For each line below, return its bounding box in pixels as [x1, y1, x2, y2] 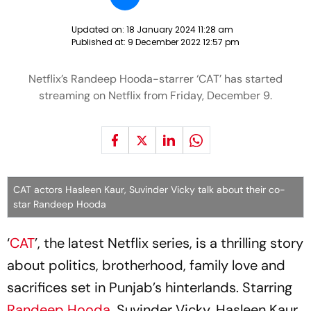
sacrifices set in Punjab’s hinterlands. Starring [7, 278, 292, 296]
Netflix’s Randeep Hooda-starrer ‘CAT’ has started [28, 72, 283, 86]
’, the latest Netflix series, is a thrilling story [35, 234, 303, 252]
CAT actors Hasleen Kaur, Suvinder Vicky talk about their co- [13, 183, 285, 196]
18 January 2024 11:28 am [126, 24, 233, 35]
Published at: [72, 36, 128, 48]
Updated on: [72, 24, 126, 35]
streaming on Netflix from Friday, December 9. [39, 88, 272, 103]
